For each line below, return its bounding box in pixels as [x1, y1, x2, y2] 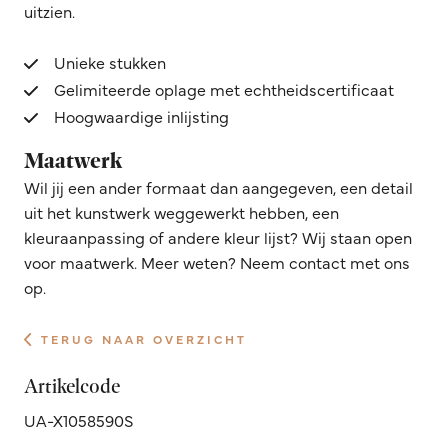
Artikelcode [24, 373, 120, 398]
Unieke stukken [54, 50, 166, 73]
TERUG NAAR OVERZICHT [41, 330, 248, 347]
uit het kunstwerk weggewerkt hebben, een [24, 200, 339, 223]
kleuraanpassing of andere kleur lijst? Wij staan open [24, 225, 412, 248]
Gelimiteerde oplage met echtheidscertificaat [54, 77, 394, 100]
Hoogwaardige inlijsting [54, 104, 229, 127]
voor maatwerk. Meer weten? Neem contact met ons [24, 250, 410, 273]
